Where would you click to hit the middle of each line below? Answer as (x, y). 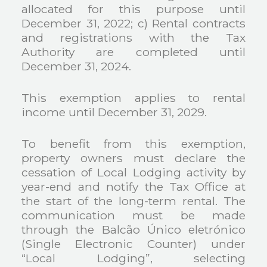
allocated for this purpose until (133, 9)
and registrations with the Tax (133, 37)
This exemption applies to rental (133, 97)
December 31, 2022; (80, 23)
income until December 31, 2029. (114, 112)
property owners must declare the (133, 158)
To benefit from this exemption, (133, 143)
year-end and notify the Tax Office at (133, 186)
